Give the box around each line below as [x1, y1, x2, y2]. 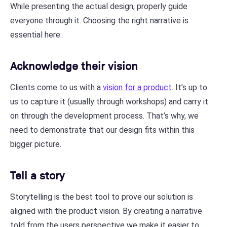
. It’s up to [172, 82, 207, 92]
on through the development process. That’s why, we [10, 110, 199, 121]
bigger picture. [10, 139, 61, 149]
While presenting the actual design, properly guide [10, 1, 187, 11]
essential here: [10, 29, 62, 40]
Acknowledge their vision [10, 57, 138, 72]
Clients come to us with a [10, 82, 103, 92]
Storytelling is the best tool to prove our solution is [10, 192, 193, 202]
